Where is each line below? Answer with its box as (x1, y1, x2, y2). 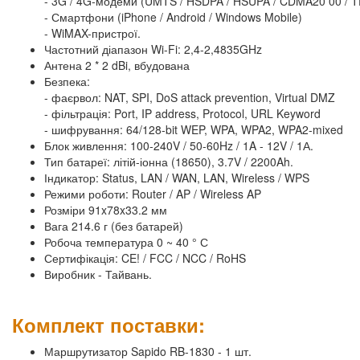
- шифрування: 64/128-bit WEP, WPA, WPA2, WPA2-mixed (44, 121, 343, 138)
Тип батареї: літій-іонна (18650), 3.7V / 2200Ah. (44, 153, 293, 170)
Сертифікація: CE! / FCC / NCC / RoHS (44, 250, 246, 267)
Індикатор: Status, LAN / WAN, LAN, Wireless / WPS (44, 170, 309, 186)
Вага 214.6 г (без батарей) (44, 218, 183, 235)
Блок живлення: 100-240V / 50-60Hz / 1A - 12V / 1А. (44, 137, 313, 154)
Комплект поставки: (12, 311, 205, 339)
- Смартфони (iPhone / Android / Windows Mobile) (44, 9, 302, 26)
